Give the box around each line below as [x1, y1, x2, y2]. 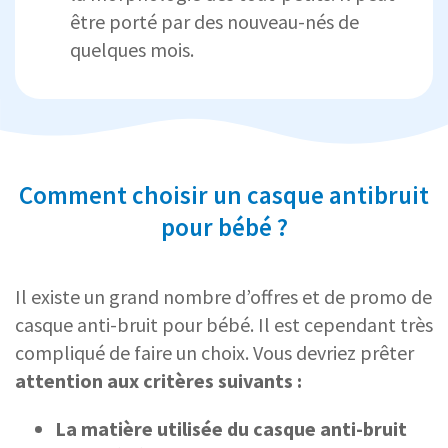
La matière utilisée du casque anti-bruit [55, 416, 407, 442]
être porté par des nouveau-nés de [70, 9, 359, 35]
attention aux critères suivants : [15, 368, 302, 394]
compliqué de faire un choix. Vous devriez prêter [15, 340, 414, 366]
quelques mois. [70, 37, 194, 63]
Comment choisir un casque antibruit [19, 179, 429, 212]
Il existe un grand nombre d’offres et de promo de [15, 284, 432, 310]
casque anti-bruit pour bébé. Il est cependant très [15, 312, 433, 338]
